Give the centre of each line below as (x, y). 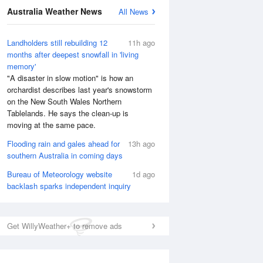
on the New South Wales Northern (64, 101)
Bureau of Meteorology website (60, 174)
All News (134, 11)
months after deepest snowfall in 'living (73, 54)
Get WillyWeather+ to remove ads (65, 226)
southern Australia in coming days (65, 155)
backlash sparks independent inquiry (69, 186)
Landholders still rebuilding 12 (57, 43)
